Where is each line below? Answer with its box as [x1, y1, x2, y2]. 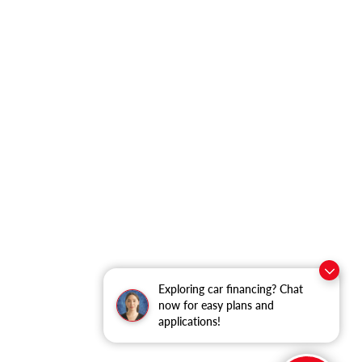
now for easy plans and [158, 298, 274, 312]
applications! [158, 314, 221, 328]
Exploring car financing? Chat [158, 282, 303, 296]
